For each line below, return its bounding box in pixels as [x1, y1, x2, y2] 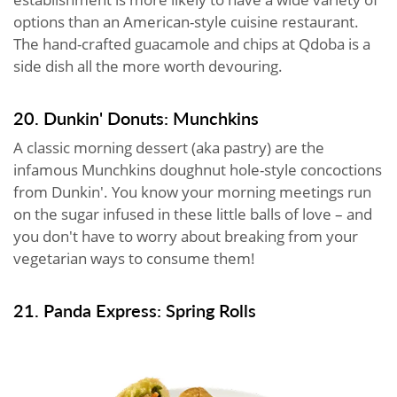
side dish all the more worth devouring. [13, 55, 283, 76]
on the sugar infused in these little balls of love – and [13, 203, 372, 224]
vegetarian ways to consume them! [13, 247, 255, 269]
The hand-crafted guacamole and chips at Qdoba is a [13, 33, 370, 54]
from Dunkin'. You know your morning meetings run [13, 181, 371, 202]
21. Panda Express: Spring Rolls [13, 297, 256, 323]
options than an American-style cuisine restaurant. [13, 11, 359, 32]
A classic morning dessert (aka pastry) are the [13, 136, 324, 158]
